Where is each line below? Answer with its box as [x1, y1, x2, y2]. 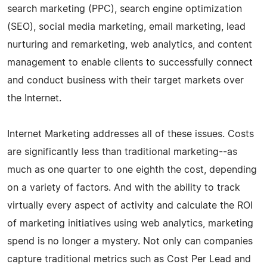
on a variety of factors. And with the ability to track [7, 182, 240, 193]
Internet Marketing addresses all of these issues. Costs [7, 129, 254, 139]
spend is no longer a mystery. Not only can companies [7, 236, 253, 246]
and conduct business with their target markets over [7, 75, 244, 85]
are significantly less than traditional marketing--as [7, 147, 237, 157]
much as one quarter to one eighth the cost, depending [7, 164, 257, 175]
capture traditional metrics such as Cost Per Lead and [7, 254, 251, 264]
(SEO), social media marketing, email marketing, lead [7, 21, 246, 32]
